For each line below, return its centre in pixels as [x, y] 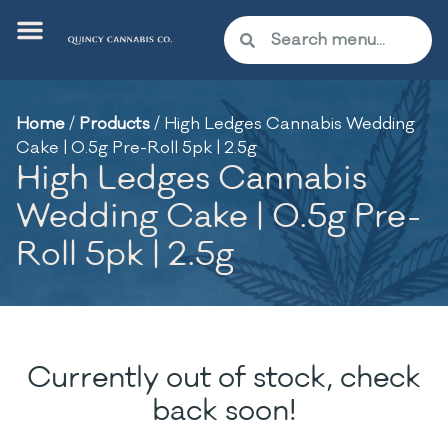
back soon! [224, 411]
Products [114, 124]
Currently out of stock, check [224, 378]
